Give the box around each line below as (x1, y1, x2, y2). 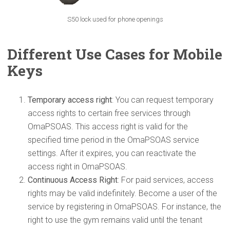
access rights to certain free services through (28, 108, 190, 118)
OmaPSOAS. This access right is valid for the (28, 121, 188, 131)
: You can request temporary (112, 94, 214, 105)
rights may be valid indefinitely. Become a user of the (28, 188, 217, 198)
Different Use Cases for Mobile (7, 44, 222, 64)
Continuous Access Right (28, 175, 118, 185)
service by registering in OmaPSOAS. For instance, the (28, 201, 221, 212)
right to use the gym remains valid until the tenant (28, 215, 202, 225)
